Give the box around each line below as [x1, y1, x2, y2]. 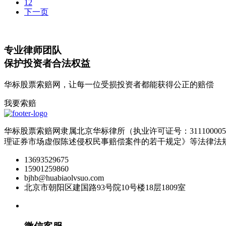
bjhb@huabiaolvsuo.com [24, 174, 104, 183]
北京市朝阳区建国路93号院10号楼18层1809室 [24, 183, 186, 192]
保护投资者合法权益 [4, 58, 90, 69]
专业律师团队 [4, 45, 62, 56]
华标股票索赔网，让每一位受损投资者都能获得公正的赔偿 [4, 80, 214, 89]
